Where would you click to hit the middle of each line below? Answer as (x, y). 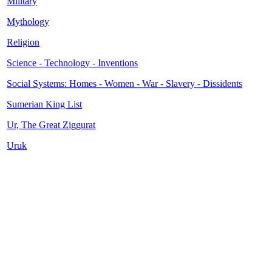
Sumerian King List (44, 104)
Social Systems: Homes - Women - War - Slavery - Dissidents (124, 83)
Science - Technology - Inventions (72, 63)
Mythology (28, 22)
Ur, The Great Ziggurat (51, 125)
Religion (23, 42)
